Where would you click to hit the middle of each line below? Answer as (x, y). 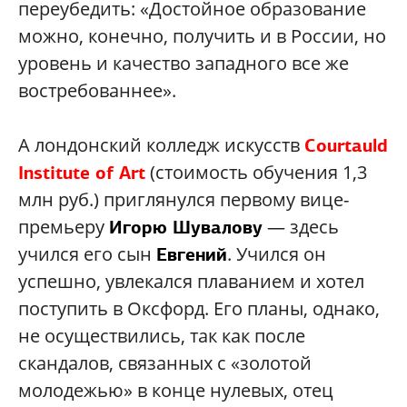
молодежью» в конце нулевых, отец (176, 391)
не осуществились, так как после (162, 336)
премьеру (64, 227)
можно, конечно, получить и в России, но (202, 36)
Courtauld (346, 146)
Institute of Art (82, 173)
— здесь (301, 227)
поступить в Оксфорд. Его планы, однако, (199, 309)
